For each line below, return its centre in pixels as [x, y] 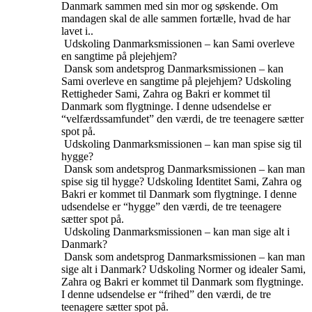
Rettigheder [87, 94]
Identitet [213, 181]
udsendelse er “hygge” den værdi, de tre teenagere [171, 206]
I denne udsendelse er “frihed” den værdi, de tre [166, 294]
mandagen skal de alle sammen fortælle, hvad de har [176, 18]
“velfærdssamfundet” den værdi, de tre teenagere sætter [182, 119]
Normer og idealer [238, 269]
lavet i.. [77, 31]
